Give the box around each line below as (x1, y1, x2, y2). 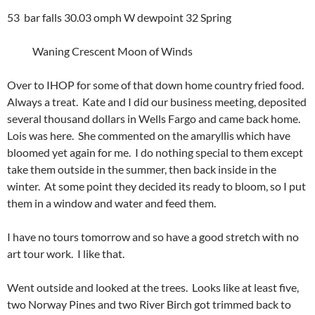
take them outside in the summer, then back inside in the (7, 162, 276, 176)
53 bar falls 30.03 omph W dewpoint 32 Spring (7, 10, 231, 24)
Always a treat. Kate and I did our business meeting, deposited (7, 94, 307, 108)
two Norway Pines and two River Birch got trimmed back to (7, 297, 291, 311)
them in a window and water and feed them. (7, 195, 216, 210)
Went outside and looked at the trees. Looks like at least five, (7, 280, 299, 294)
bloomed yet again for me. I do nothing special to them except (7, 145, 303, 159)
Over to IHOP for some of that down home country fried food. (7, 77, 306, 91)
